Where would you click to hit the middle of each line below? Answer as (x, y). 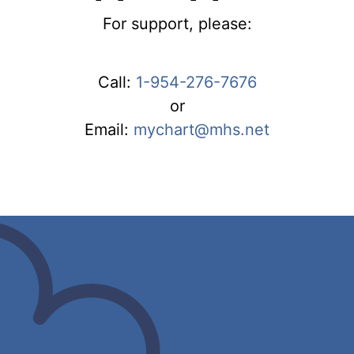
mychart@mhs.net (201, 129)
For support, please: (177, 23)
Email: (109, 129)
